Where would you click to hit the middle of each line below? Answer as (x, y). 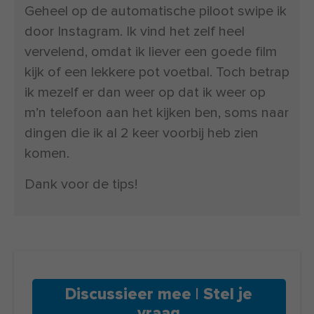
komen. (47, 153)
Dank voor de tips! (81, 184)
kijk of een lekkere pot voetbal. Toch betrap (157, 72)
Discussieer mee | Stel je (159, 294)
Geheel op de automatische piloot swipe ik (156, 11)
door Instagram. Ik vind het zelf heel (135, 31)
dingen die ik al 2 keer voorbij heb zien (142, 133)
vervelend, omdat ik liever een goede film (151, 52)
